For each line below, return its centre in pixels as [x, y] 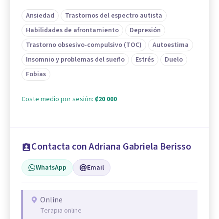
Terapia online [61, 211]
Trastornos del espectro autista [114, 16]
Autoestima [171, 45]
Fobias [36, 75]
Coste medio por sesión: [58, 99]
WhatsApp [51, 168]
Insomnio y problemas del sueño [75, 60]
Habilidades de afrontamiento [72, 31]
